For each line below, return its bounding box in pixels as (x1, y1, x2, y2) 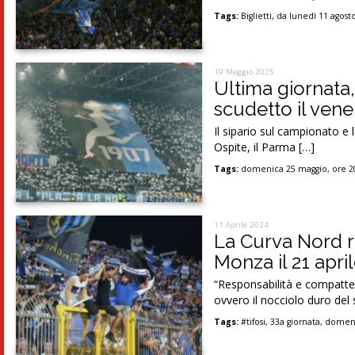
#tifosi (241, 316, 266, 327)
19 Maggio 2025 (214, 67, 275, 77)
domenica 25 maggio (241, 163, 328, 174)
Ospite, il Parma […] (214, 139, 315, 155)
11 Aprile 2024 (214, 219, 269, 230)
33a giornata (270, 316, 321, 327)
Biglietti (241, 10, 273, 21)
